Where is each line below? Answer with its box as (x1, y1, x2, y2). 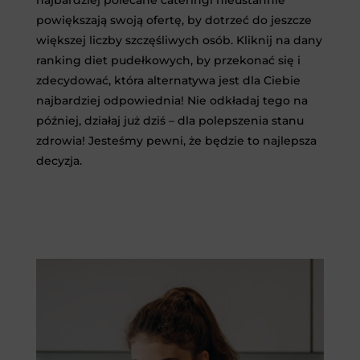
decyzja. (35, 153, 82, 168)
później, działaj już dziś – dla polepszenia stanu (35, 112, 304, 128)
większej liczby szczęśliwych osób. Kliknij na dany (35, 32, 322, 47)
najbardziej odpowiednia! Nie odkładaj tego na (35, 92, 308, 108)
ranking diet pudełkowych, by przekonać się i (35, 52, 301, 67)
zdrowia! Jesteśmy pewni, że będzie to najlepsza (35, 133, 317, 148)
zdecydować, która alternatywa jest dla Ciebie (35, 72, 301, 88)
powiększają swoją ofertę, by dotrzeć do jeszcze (35, 12, 312, 27)
